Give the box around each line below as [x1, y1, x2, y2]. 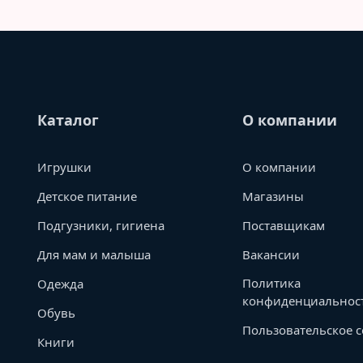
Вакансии [242, 246, 301, 263]
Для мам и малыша [37, 246, 151, 263]
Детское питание [37, 188, 137, 204]
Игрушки [37, 159, 92, 175]
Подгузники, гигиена [37, 217, 164, 233]
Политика [242, 275, 301, 291]
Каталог [37, 110, 99, 130]
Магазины [242, 188, 305, 204]
